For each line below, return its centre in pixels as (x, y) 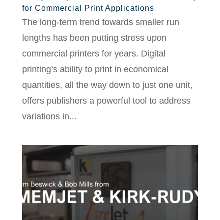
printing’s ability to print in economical (95, 69)
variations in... (49, 117)
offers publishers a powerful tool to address (106, 101)
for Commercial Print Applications (88, 8)
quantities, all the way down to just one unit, (107, 85)
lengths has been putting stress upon (94, 38)
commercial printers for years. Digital (94, 54)
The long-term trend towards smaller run (100, 22)
